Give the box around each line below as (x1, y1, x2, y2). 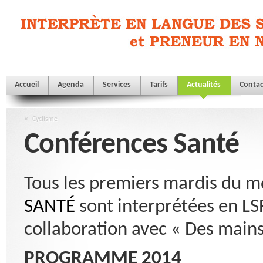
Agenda (58, 80, 84, 89)
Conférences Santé (24, 130, 239, 160)
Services (103, 80, 131, 89)
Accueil (15, 80, 39, 89)
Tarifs (150, 80, 168, 89)
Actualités (187, 80, 221, 89)
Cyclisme (32, 116, 58, 123)
